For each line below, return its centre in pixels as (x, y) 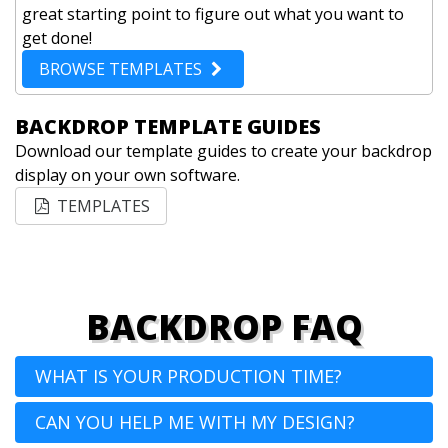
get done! (57, 37)
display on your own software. (127, 175)
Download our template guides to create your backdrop (223, 151)
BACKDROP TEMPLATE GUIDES (168, 127)
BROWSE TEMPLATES (122, 68)
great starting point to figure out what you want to (213, 13)
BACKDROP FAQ (224, 326)
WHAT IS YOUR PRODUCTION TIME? (188, 375)
